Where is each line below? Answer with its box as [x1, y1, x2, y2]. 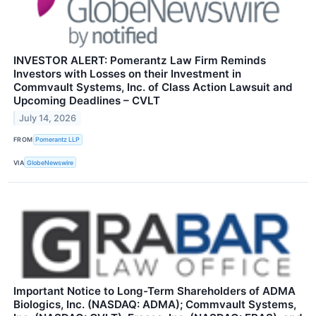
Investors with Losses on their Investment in [13, 66, 241, 80]
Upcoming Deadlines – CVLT [13, 93, 160, 107]
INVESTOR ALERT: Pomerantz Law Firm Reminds [13, 53, 266, 67]
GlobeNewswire [27, 158, 74, 166]
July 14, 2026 [19, 112, 77, 123]
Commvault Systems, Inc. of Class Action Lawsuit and [13, 80, 293, 94]
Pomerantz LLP [35, 135, 80, 144]
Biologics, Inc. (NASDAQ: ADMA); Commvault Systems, [13, 298, 296, 312]
